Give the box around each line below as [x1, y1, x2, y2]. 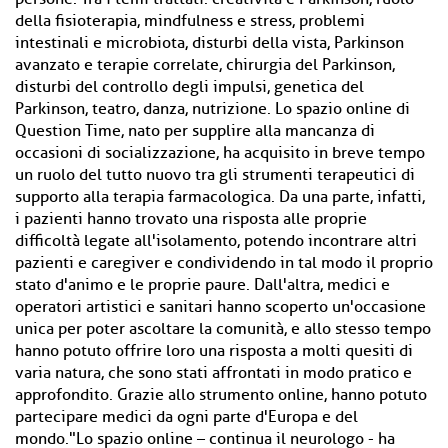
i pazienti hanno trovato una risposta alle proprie [15, 209, 367, 229]
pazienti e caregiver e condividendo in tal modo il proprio [15, 253, 433, 273]
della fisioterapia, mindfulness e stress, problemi [15, 11, 365, 31]
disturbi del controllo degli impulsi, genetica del [15, 77, 364, 97]
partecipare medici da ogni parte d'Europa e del [15, 407, 358, 427]
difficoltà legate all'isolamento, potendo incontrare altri [15, 231, 417, 251]
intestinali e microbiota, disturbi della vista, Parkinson [15, 33, 404, 53]
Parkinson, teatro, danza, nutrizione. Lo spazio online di [15, 99, 410, 119]
